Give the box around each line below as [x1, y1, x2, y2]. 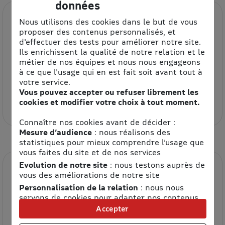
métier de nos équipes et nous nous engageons [19, 57, 200, 66]
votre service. [19, 77, 70, 86]
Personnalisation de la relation [19, 182, 138, 192]
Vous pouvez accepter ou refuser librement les [19, 87, 198, 96]
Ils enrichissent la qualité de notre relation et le [19, 47, 205, 56]
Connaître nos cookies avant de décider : [19, 117, 175, 127]
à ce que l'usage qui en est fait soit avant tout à [19, 67, 202, 76]
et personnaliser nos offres [19, 202, 124, 212]
